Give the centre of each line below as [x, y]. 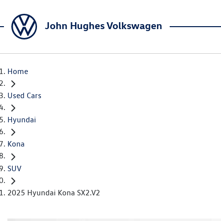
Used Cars [24, 96]
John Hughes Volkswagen [104, 25]
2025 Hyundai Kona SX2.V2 [54, 192]
